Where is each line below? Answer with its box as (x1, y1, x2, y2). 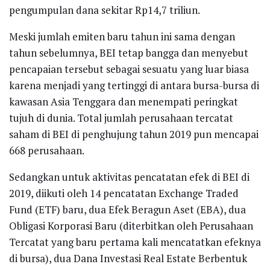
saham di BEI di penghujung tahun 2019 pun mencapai (9, 127, 259, 141)
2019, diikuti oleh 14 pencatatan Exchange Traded (9, 186, 239, 200)
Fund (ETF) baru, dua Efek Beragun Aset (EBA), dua (9, 202, 246, 216)
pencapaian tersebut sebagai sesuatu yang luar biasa (9, 61, 249, 76)
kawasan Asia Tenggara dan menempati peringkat (9, 94, 238, 108)
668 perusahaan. (9, 143, 84, 157)
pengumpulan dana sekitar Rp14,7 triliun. (9, 2, 200, 17)
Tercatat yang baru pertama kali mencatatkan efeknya (9, 234, 261, 249)
